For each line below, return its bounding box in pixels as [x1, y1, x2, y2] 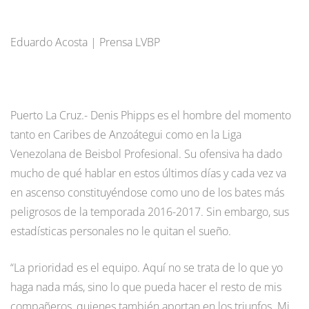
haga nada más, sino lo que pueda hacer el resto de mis [10, 279, 281, 295]
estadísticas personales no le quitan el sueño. [10, 223, 231, 239]
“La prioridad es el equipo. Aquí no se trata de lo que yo [10, 259, 283, 275]
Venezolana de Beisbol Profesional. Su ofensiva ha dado [10, 146, 282, 161]
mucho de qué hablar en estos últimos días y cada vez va [10, 165, 286, 181]
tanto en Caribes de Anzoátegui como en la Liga [10, 126, 241, 142]
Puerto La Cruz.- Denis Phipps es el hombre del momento [10, 107, 291, 123]
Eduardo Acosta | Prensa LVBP [10, 34, 160, 50]
